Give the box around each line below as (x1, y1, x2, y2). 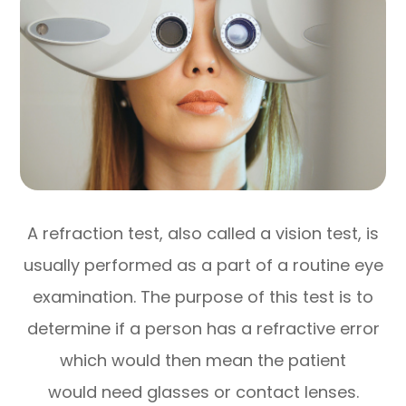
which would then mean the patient (60, 348, 346, 372)
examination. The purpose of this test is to (33, 285, 373, 308)
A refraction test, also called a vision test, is (27, 221, 379, 245)
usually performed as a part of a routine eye (23, 253, 383, 276)
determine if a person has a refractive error (26, 316, 380, 340)
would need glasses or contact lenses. (47, 380, 359, 403)
